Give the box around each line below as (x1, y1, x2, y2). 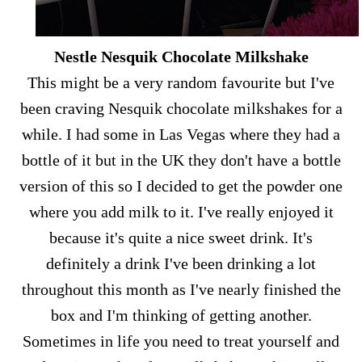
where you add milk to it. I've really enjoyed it (28, 203, 334, 221)
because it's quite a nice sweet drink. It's (49, 229, 313, 246)
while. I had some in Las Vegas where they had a (22, 125, 340, 143)
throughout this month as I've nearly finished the (21, 280, 341, 298)
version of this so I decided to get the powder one (19, 177, 343, 195)
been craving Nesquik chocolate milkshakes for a (19, 99, 343, 117)
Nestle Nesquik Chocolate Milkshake (53, 48, 309, 65)
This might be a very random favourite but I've (27, 74, 335, 91)
